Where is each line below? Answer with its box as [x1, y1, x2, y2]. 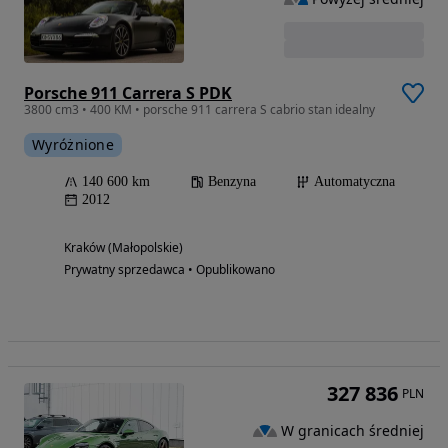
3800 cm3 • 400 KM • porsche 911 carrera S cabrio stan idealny [24, 101, 375, 119]
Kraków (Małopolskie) [64, 239, 183, 257]
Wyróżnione [32, 135, 114, 155]
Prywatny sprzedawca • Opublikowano [64, 261, 275, 279]
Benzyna [208, 174, 256, 190]
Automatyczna [314, 174, 395, 190]
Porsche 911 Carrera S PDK [24, 82, 232, 105]
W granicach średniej [281, 420, 424, 440]
